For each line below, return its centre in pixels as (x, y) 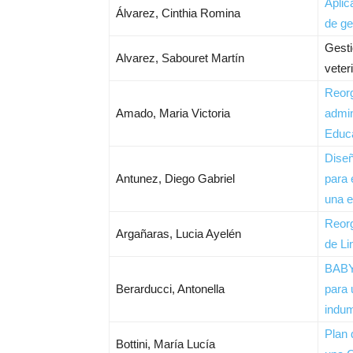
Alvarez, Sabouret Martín (180, 58)
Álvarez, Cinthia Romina (178, 13)
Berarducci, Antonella (170, 289)
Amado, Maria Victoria (173, 113)
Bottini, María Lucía (165, 344)
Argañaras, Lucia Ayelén (178, 234)
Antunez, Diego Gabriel (175, 178)
